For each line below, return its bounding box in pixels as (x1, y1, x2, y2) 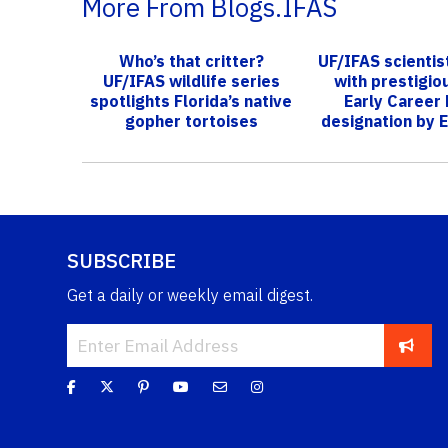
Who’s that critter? (118, 50, 264, 71)
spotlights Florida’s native (90, 90, 293, 111)
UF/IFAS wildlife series (102, 70, 280, 91)
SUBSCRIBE (67, 246, 176, 274)
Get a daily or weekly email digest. (67, 284, 313, 305)
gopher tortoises (124, 110, 258, 131)
